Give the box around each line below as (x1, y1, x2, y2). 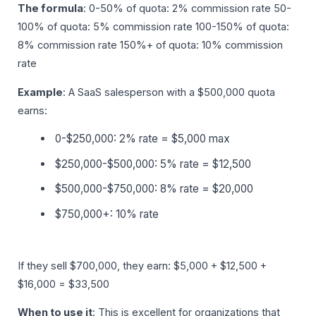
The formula (18, 2, 83, 16)
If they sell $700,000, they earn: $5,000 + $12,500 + (18, 259, 267, 272)
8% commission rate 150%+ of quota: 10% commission (18, 39, 283, 52)
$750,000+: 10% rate (55, 207, 159, 221)
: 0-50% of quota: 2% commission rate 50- (83, 2, 291, 16)
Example (18, 85, 63, 99)
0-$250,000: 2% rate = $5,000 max (55, 132, 231, 146)
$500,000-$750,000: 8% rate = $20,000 (55, 182, 254, 196)
